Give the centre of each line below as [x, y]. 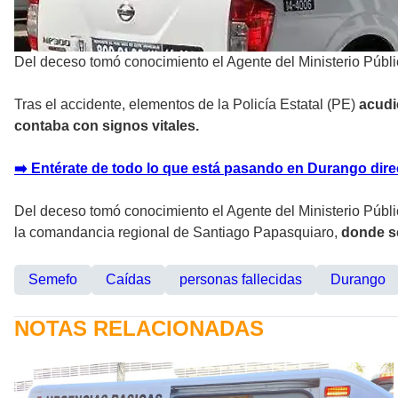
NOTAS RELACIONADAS [139, 328]
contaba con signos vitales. [107, 125]
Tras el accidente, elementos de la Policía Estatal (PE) [187, 104]
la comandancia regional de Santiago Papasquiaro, [176, 232]
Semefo [53, 279]
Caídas [128, 279]
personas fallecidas [241, 279]
